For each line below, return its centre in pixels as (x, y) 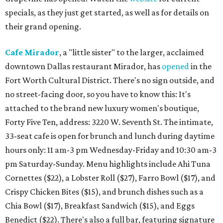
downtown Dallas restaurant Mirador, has (83, 66)
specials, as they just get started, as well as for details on (107, 12)
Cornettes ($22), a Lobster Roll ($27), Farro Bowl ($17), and (110, 177)
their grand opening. (43, 26)
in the (200, 66)
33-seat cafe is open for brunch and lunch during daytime (110, 136)
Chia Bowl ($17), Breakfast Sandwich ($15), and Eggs (100, 205)
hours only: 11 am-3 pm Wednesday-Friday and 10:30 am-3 (111, 150)
